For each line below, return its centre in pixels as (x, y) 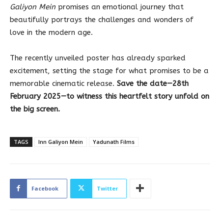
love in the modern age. (51, 32)
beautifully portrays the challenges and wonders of (102, 19)
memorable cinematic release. (63, 83)
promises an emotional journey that (120, 7)
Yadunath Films (114, 141)
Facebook (45, 188)
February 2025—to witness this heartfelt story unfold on (110, 96)
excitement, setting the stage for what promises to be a (109, 70)
